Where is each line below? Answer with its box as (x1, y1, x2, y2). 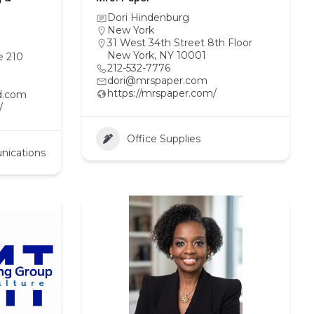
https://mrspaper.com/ (107, 87, 217, 100)
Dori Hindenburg (107, 11, 189, 24)
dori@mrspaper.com (107, 74, 207, 87)
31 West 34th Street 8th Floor (107, 36, 252, 49)
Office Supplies (127, 132, 200, 145)
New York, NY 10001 (107, 49, 206, 62)
